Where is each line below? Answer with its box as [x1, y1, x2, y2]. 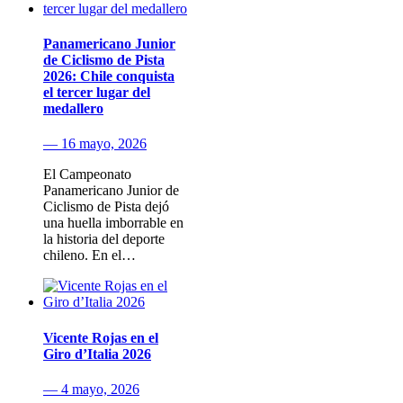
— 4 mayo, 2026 [43, 381, 139, 397]
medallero [43, 101, 103, 117]
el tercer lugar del [43, 85, 150, 101]
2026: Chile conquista [43, 68, 175, 85]
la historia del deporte [43, 231, 165, 247]
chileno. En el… [43, 247, 136, 264]
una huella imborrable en [43, 215, 184, 231]
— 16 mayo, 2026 [43, 136, 147, 152]
